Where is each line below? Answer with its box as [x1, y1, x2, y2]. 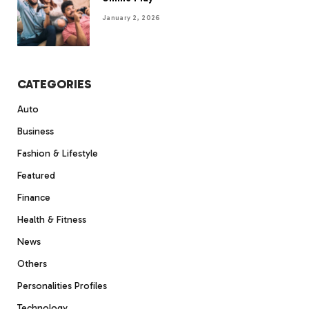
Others [17, 257, 47, 270]
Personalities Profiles [17, 279, 107, 292]
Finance [17, 191, 50, 203]
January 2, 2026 [102, 13, 161, 22]
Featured [17, 169, 55, 181]
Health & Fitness [17, 213, 86, 226]
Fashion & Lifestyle [17, 147, 98, 159]
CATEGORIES [17, 76, 92, 92]
